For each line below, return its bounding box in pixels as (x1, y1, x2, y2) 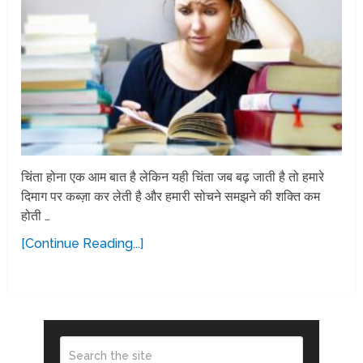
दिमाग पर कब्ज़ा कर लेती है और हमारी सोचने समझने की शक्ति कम (21, 188, 321, 204)
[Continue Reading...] (21, 235, 144, 251)
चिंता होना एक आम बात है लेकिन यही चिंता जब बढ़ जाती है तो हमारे (21, 169, 325, 185)
